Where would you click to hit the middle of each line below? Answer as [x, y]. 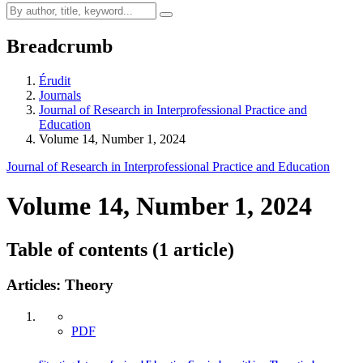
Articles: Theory [60, 285]
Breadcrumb [60, 46]
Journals [60, 95]
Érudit [55, 80]
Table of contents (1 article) [120, 249]
